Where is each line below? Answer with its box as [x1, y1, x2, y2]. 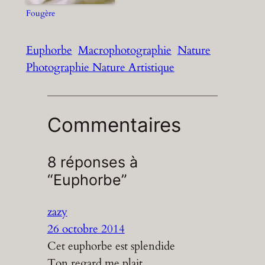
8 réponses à [47, 153, 138, 171]
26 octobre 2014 [47, 221, 125, 237]
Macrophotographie [77, 43, 172, 59]
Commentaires [47, 112, 181, 137]
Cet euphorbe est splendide [47, 238, 175, 254]
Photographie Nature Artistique [25, 60, 174, 76]
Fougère [25, 7, 55, 19]
